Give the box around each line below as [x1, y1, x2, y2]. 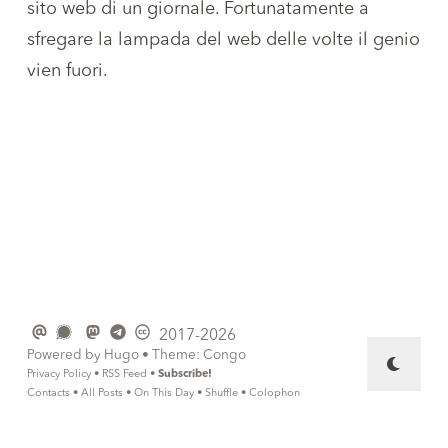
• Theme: [139, 349, 203, 362]
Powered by [27, 349, 104, 362]
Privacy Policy [27, 369, 91, 380]
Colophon [249, 388, 300, 399]
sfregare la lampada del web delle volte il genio [27, 30, 420, 49]
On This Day [134, 388, 194, 399]
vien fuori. [27, 61, 108, 80]
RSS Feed [102, 369, 147, 380]
